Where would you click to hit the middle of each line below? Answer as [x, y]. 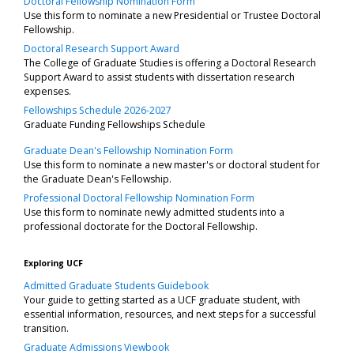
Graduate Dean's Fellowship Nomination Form [128, 150]
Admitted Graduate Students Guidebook [116, 285]
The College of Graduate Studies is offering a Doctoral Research [170, 62]
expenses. [47, 91]
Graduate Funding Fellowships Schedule [115, 124]
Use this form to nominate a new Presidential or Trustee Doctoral [172, 15]
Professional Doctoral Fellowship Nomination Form [139, 198]
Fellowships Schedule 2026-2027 [98, 110]
